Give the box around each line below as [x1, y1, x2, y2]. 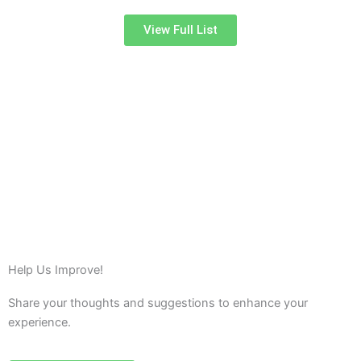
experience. [8, 315, 71, 330]
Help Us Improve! [8, 263, 103, 277]
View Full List [143, 22, 218, 37]
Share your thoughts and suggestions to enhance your [8, 296, 308, 310]
